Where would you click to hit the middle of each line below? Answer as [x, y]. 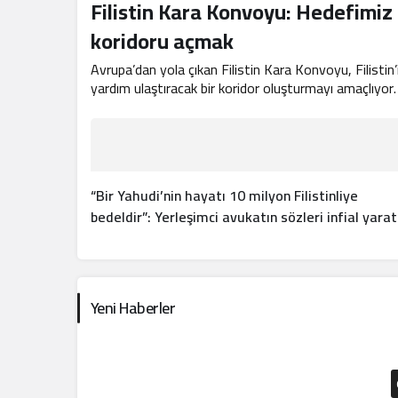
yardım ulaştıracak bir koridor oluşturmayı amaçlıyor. [243, 88]
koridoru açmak [162, 41]
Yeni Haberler [133, 308]
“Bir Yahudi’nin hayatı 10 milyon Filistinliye [224, 195]
